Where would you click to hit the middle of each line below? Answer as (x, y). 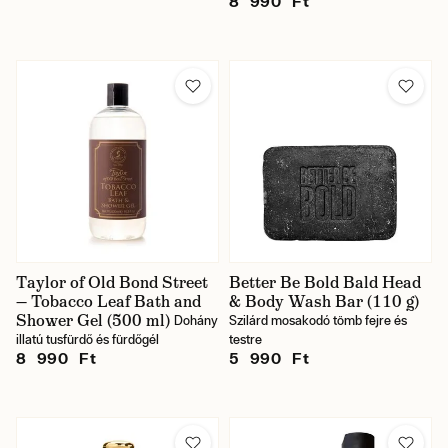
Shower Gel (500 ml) (93, 320)
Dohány (196, 320)
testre (245, 339)
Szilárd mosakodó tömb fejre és (318, 320)
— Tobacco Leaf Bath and (108, 301)
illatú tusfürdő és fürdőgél (87, 339)
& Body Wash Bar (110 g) (324, 301)
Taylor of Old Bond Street (112, 282)
